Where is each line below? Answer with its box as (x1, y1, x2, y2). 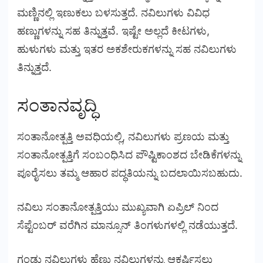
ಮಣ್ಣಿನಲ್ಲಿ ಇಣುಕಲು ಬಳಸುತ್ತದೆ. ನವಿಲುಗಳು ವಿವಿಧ (17, 6, 210, 19)
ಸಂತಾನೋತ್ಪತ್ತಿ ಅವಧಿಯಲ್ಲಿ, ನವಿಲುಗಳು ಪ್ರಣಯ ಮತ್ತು (17, 130, 229, 143)
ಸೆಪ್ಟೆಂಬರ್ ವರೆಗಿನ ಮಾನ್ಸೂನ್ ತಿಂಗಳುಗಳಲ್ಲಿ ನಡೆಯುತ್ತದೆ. (17, 218, 241, 231)
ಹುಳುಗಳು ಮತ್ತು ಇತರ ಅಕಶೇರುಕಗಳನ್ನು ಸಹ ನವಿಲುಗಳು (17, 43, 237, 56)
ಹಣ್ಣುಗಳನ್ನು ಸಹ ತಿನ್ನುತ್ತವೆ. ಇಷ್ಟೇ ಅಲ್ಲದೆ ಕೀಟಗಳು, (17, 25, 210, 38)
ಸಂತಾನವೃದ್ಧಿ (17, 95, 97, 116)
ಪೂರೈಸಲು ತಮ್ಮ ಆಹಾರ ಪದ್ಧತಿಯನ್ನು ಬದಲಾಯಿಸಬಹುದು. (17, 166, 245, 179)
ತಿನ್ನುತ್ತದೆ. (17, 61, 55, 74)
